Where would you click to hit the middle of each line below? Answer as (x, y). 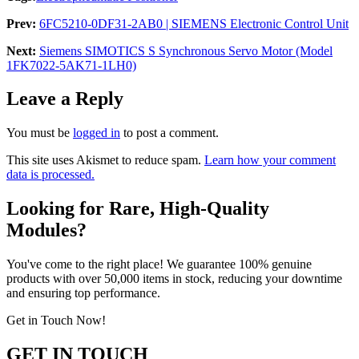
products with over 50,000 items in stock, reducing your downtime (174, 279)
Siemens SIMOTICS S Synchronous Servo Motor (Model (186, 50)
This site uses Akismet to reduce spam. (105, 160)
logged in (97, 133)
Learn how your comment (270, 160)
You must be (40, 133)
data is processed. (50, 175)
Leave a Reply (65, 99)
